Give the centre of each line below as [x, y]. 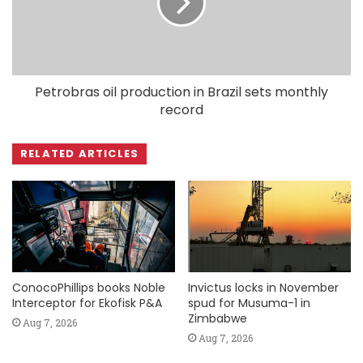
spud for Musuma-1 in [249, 303]
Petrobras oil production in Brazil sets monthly [181, 92]
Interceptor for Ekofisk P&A [87, 303]
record [181, 109]
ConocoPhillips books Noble [89, 288]
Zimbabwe [218, 319]
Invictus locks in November [263, 288]
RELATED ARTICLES [80, 153]
